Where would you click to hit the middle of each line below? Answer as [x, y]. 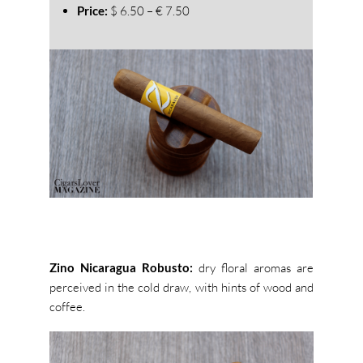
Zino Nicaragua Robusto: [124, 267]
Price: [93, 10]
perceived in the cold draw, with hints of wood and [181, 287]
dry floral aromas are [256, 267]
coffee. [67, 306]
